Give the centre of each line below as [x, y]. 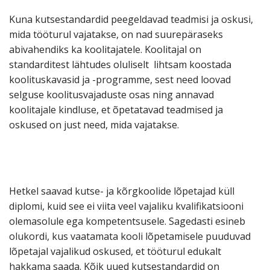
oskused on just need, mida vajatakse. [94, 125]
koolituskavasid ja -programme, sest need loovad [120, 80]
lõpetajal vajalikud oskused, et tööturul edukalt [115, 252]
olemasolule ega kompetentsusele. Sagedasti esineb [127, 221]
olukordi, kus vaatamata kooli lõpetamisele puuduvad [130, 237]
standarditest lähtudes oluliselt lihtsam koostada [120, 65]
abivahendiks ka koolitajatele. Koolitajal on [105, 50]
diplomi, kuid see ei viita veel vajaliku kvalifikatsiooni [126, 206]
